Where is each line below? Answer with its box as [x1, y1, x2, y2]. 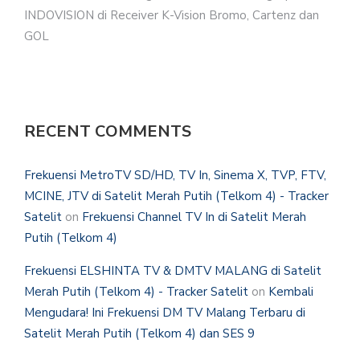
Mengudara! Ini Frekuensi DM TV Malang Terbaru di [24, 305, 305, 321]
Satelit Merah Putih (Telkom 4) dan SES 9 [24, 325, 255, 342]
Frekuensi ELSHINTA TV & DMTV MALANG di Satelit [24, 263, 321, 280]
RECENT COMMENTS [24, 121, 191, 143]
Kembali [268, 284, 313, 301]
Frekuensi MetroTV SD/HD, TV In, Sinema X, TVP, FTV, [24, 167, 326, 184]
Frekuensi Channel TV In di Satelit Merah [82, 209, 306, 226]
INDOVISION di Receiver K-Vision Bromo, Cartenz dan [24, 7, 319, 24]
